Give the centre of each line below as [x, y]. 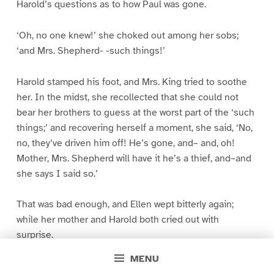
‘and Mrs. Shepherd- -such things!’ [91, 50]
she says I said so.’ [57, 173]
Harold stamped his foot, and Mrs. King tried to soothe [131, 82]
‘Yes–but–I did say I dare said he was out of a [113, 266]
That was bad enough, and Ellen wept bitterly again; [125, 205]
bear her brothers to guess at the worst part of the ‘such [135, 112]
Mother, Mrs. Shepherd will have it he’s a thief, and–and [134, 158]
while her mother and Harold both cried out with [117, 220]
